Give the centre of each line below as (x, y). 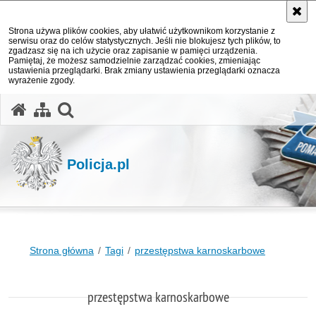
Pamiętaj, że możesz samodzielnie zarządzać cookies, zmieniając (134, 61)
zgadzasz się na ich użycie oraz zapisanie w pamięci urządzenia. (133, 51)
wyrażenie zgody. (42, 80)
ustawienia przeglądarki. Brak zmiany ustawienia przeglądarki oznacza (144, 71)
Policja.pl (98, 164)
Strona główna (62, 250)
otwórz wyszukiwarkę (151, 108)
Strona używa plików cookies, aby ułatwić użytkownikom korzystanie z (142, 31)
